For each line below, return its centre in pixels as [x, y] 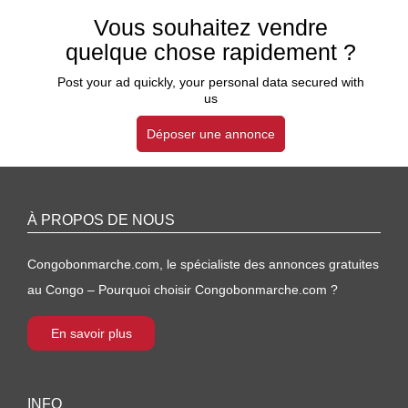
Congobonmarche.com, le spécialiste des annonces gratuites [203, 264]
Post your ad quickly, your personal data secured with [211, 82]
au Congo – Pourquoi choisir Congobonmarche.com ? [183, 290]
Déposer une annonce [211, 134]
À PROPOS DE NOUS [101, 220]
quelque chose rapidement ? [211, 52]
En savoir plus [91, 333]
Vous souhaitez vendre [211, 27]
